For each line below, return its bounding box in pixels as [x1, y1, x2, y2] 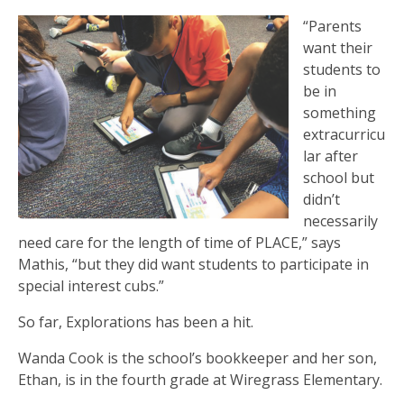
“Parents [303, 15, 362, 36]
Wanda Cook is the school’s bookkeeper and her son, [18, 347, 377, 368]
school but [303, 167, 374, 188]
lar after [303, 145, 358, 166]
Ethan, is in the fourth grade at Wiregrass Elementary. [18, 369, 382, 390]
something [303, 102, 376, 123]
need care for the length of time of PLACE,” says [18, 232, 341, 252]
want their [303, 37, 372, 58]
